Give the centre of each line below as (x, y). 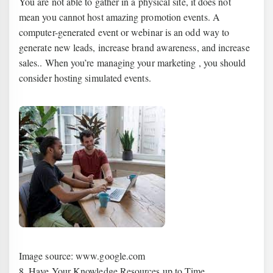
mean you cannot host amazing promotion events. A (119, 17)
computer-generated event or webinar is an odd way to (124, 32)
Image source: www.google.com (82, 256)
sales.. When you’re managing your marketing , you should (133, 62)
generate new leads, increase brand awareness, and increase (134, 47)
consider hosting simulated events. (85, 78)
